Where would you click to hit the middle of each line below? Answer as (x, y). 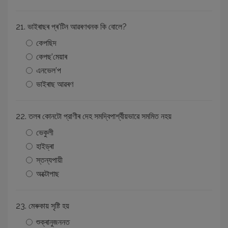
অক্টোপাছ (48, 174)
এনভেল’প (49, 70)
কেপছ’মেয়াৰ (52, 56)
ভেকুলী (45, 132)
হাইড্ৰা (45, 146)
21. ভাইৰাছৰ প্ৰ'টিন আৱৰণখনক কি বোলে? (71, 26)
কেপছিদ (46, 43)
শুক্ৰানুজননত (53, 222)
